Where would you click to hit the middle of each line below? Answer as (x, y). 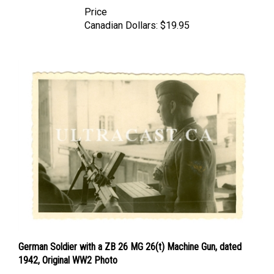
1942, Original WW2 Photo (68, 248)
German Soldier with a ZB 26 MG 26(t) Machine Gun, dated (130, 235)
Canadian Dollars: (121, 14)
